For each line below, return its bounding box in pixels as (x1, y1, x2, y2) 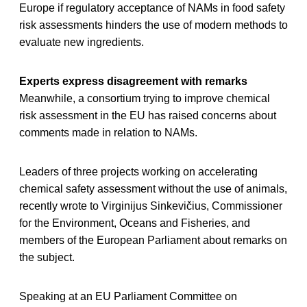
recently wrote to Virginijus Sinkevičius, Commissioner (19, 199, 282, 212)
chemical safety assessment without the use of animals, (19, 182, 287, 195)
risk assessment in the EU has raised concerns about (19, 109, 276, 121)
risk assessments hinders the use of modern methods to (19, 19, 288, 31)
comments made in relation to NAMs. (19, 126, 197, 138)
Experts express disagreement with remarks (19, 75, 247, 87)
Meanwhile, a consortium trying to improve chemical (19, 92, 270, 104)
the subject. (19, 251, 75, 263)
